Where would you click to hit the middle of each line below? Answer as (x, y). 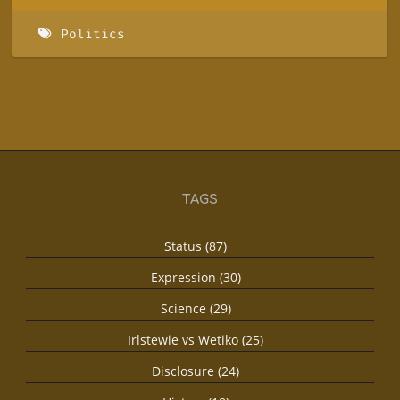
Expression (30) (196, 278)
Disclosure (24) (196, 371)
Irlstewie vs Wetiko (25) (196, 340)
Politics (92, 34)
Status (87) (196, 246)
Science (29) (196, 309)
